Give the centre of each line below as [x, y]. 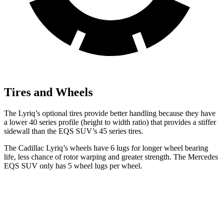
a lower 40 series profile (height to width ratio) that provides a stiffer [110, 122]
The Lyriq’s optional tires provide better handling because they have [110, 113]
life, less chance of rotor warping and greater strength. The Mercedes [111, 157]
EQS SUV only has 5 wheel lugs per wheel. [73, 166]
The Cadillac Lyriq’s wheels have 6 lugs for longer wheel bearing [106, 148]
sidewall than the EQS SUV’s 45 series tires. [74, 131]
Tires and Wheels [48, 92]
